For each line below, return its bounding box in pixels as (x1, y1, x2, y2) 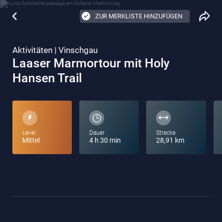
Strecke (156, 129, 176, 136)
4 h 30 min (89, 136, 121, 144)
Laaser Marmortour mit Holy (12, 56, 169, 70)
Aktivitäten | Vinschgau (12, 45, 98, 55)
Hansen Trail (12, 71, 82, 85)
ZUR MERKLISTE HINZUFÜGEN (95, 12, 182, 20)
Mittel (22, 136, 40, 144)
